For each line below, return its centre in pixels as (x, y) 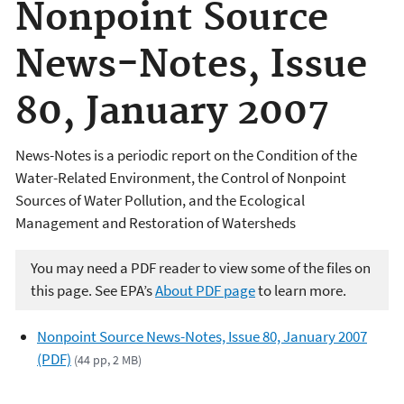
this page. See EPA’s (93, 291)
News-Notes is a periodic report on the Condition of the (186, 155)
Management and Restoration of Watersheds (156, 222)
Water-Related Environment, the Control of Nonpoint (181, 177)
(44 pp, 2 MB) (108, 359)
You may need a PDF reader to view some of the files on (201, 268)
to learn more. (301, 291)
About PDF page (205, 291)
